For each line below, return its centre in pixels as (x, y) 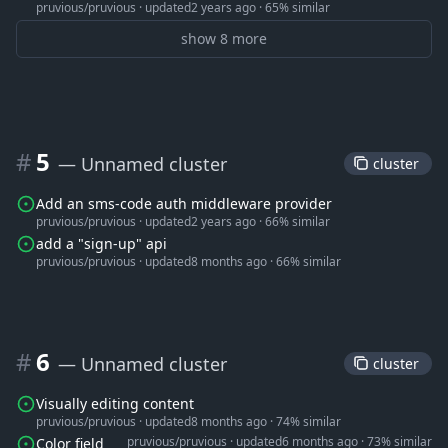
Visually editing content (115, 403)
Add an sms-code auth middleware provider (184, 203)
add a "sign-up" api (101, 243)
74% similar (308, 421)
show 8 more (224, 38)
